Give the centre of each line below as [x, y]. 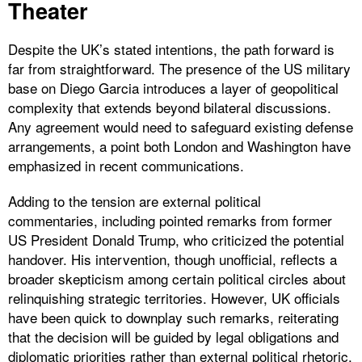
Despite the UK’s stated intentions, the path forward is [171, 48]
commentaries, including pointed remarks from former [170, 220]
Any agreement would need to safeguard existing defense [181, 126]
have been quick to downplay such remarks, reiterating [173, 317]
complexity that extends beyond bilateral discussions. [170, 107]
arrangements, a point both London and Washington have [179, 145]
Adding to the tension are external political [135, 200]
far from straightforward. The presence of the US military [179, 68]
